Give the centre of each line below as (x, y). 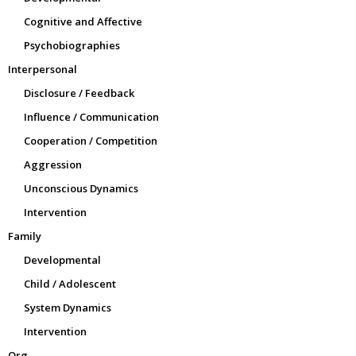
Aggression (53, 165)
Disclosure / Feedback (79, 93)
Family (25, 236)
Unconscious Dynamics (81, 189)
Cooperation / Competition (91, 141)
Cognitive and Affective (83, 22)
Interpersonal (43, 70)
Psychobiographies (72, 46)
